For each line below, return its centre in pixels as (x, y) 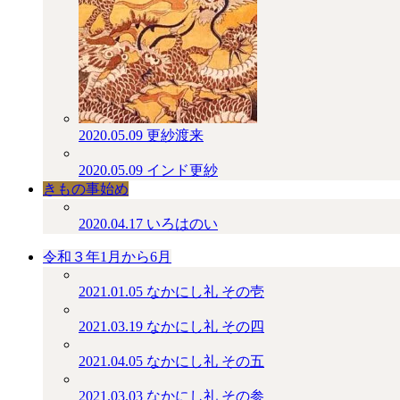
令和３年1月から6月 (107, 257)
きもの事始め (86, 189)
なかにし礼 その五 (205, 361)
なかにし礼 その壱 (205, 292)
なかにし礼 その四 (205, 326)
